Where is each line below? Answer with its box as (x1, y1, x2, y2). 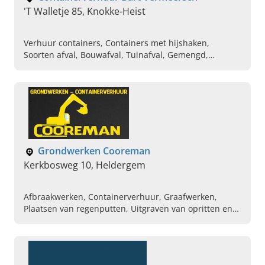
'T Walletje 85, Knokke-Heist (24, 5, 146, 18)
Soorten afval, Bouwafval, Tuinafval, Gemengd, (24, 49, 208, 61)
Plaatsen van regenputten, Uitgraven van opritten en (24, 203, 232, 215)
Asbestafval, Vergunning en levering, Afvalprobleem (24, 61, 230, 73)
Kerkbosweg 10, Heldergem (24, 159, 146, 172)
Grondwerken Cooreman (38, 144, 150, 158)
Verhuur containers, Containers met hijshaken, (24, 37, 209, 49)
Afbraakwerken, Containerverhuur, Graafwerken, (24, 191, 217, 203)
